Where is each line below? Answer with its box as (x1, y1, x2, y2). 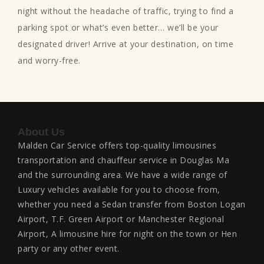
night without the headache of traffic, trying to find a (18, 5, 234, 16)
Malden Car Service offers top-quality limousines (18, 139, 216, 151)
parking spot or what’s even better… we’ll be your (18, 21, 219, 33)
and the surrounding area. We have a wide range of (18, 169, 227, 180)
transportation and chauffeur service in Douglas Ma (18, 154, 229, 166)
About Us (18, 126, 65, 138)
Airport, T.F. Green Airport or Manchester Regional (18, 213, 224, 225)
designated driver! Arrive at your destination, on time (18, 38, 233, 49)
